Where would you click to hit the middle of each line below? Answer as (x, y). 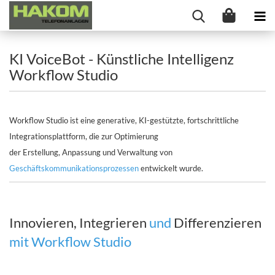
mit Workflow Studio (70, 242)
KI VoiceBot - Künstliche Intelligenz (122, 59)
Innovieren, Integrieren (79, 223)
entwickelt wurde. (172, 168)
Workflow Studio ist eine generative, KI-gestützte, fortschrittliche (124, 120)
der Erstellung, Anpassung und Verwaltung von (91, 152)
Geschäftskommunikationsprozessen (75, 168)
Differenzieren (218, 223)
